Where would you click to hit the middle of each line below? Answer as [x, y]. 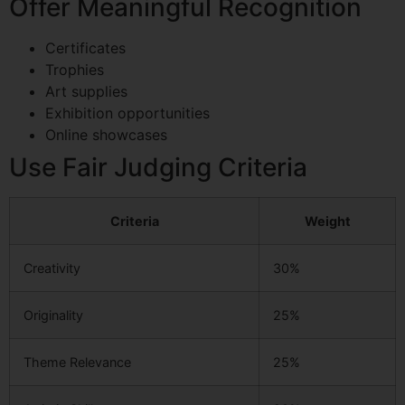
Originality [53, 315]
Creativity [52, 268]
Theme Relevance [77, 362]
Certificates [85, 47]
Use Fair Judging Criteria [158, 167]
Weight [327, 221]
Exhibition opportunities [127, 113]
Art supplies [86, 91]
